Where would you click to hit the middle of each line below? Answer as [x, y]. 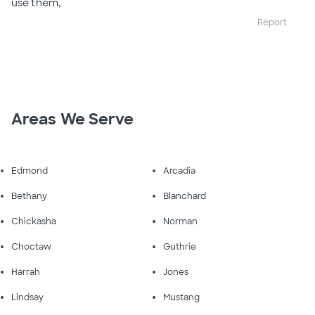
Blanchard [185, 197]
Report [272, 23]
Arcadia [179, 171]
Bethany [29, 197]
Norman [180, 222]
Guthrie [180, 247]
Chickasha [34, 222]
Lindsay [27, 298]
